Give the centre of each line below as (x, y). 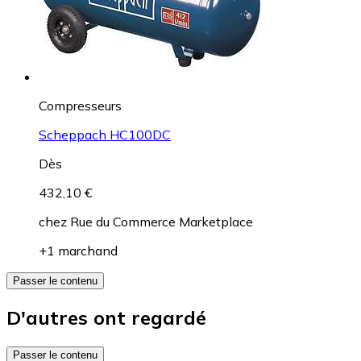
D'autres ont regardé (106, 317)
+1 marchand (78, 250)
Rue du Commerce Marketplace (162, 221)
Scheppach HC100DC (105, 134)
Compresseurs (80, 105)
